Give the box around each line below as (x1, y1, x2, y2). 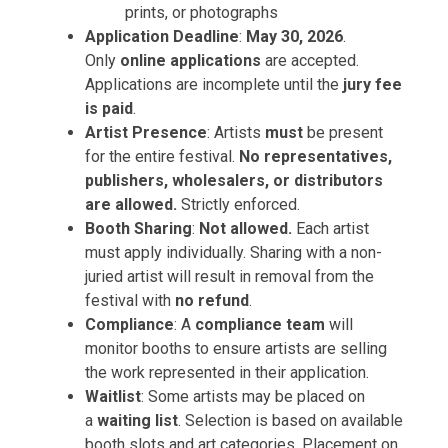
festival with (85, 291, 175, 310)
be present (303, 123, 383, 142)
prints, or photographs (125, 3, 278, 22)
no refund (175, 291, 249, 310)
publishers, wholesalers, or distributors (85, 171, 383, 190)
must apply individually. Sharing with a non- (85, 243, 382, 262)
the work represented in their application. (85, 363, 369, 382)
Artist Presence (85, 123, 207, 142)
